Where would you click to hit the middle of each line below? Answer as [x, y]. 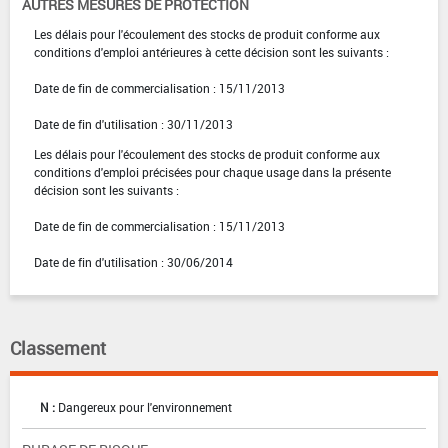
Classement [58, 348]
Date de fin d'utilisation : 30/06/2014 [133, 262]
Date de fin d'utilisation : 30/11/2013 [133, 124]
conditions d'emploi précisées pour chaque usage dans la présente [212, 172]
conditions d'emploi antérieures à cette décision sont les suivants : [211, 52]
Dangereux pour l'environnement [145, 407]
